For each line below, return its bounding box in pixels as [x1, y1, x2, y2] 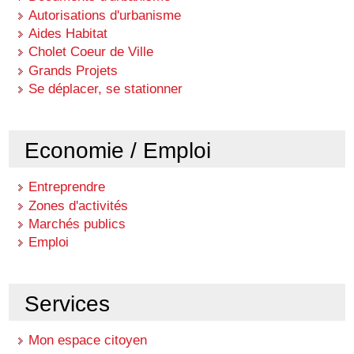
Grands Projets [28, 62, 119, 78]
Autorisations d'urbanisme [28, 6, 182, 23]
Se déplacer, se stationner [28, 81, 183, 97]
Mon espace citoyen [28, 332, 148, 348]
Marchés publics [28, 216, 126, 232]
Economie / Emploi [24, 137, 212, 163]
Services [24, 291, 111, 317]
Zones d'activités [28, 197, 129, 213]
